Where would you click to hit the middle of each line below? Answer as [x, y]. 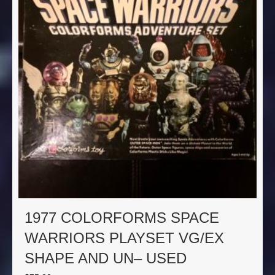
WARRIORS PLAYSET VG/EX [124, 238]
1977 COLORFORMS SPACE [122, 218]
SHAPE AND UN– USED [106, 258]
